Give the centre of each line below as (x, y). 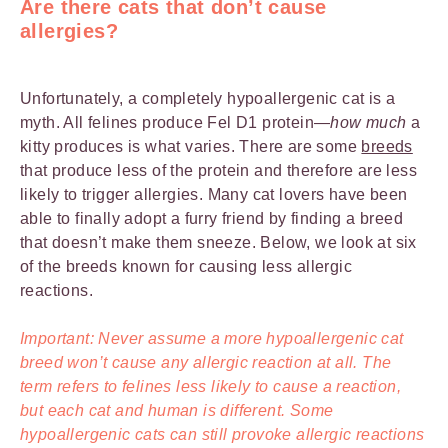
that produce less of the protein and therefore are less (218, 170)
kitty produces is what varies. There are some (191, 146)
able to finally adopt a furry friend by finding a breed (211, 218)
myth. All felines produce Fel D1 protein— (175, 122)
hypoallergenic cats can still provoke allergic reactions (222, 434)
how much (371, 122)
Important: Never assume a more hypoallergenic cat (212, 338)
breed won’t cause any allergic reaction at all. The (206, 362)
